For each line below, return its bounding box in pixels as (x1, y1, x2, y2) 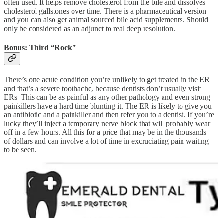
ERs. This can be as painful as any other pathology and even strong (4, 93, 210, 102)
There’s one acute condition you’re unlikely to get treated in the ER (4, 75, 210, 84)
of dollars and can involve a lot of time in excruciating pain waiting (4, 137, 209, 145)
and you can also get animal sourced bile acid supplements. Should (4, 15, 208, 24)
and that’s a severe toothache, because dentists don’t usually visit (4, 84, 201, 93)
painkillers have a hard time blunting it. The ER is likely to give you (4, 102, 212, 110)
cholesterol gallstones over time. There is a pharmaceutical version (4, 6, 206, 15)
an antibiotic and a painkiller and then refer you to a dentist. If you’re (4, 110, 214, 119)
